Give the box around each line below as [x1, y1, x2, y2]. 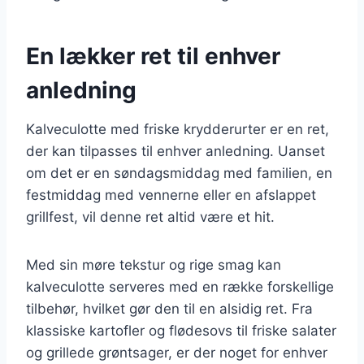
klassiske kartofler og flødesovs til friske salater [26, 322, 336, 339]
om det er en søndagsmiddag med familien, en [26, 164, 332, 181]
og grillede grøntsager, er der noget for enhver [26, 344, 327, 361]
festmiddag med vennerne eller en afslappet [26, 186, 316, 203]
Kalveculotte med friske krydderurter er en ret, [26, 120, 329, 137]
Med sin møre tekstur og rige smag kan [26, 256, 281, 273]
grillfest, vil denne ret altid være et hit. [26, 208, 275, 225]
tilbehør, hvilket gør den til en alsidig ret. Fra [26, 300, 313, 317]
